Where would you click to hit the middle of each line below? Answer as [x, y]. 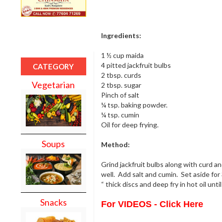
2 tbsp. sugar [121, 85]
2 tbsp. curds [121, 75]
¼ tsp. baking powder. [134, 105]
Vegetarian [54, 84]
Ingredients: [121, 35]
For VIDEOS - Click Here [152, 204]
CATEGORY [54, 66]
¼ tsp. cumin [120, 114]
